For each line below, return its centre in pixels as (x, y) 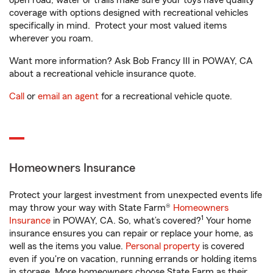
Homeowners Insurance (72, 168)
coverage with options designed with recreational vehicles (129, 13)
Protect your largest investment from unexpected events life (136, 195)
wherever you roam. (51, 38)
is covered (222, 246)
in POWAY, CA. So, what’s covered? (126, 221)
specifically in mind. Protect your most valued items (118, 26)
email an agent (68, 96)
